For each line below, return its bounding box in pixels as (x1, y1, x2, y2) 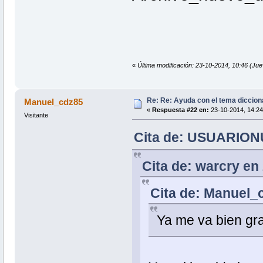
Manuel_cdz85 (24, 97, 83, 107)
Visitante (23, 112, 48, 119)
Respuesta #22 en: (151, 106, 209, 114)
